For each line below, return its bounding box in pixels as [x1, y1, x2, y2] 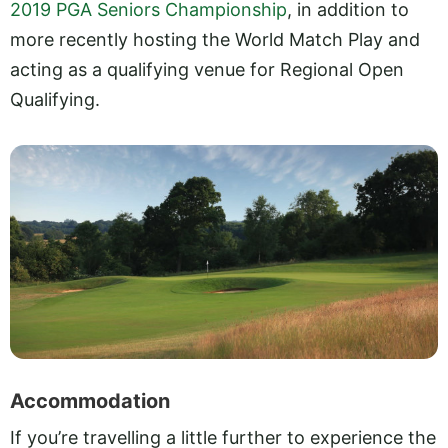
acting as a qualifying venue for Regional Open [10, 59, 404, 81]
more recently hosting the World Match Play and [10, 29, 420, 51]
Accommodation [10, 389, 170, 414]
